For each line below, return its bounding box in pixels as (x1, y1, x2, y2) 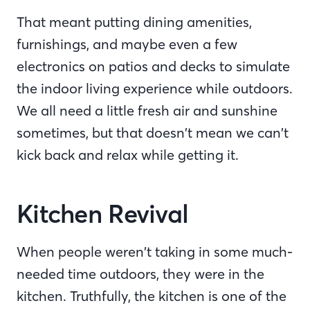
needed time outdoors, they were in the (17, 265, 264, 283)
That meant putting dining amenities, (17, 13, 252, 31)
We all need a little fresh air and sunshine (17, 102, 277, 120)
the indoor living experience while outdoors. (17, 80, 293, 98)
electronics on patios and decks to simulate (17, 57, 290, 75)
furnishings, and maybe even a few (17, 35, 237, 53)
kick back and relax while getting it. (17, 146, 239, 164)
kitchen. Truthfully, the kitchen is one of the (17, 287, 286, 305)
